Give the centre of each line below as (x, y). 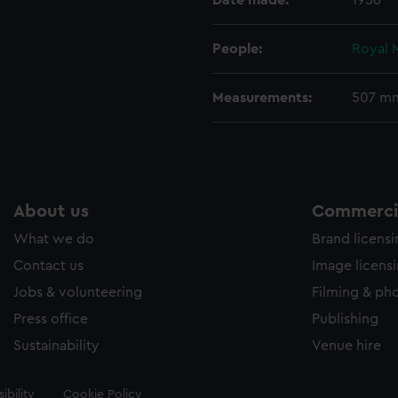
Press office (51, 319)
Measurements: (262, 98)
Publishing (345, 319)
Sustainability (56, 346)
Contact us (48, 266)
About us (51, 211)
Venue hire (346, 346)
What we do (54, 239)
